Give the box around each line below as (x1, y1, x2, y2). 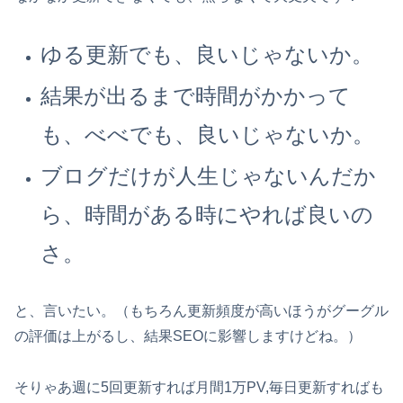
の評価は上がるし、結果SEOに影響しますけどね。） (14, 328, 362, 345)
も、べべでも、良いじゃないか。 (40, 122, 375, 148)
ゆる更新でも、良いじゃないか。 (40, 42, 374, 67)
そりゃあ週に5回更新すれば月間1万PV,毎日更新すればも (14, 379, 384, 395)
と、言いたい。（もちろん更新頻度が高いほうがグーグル (14, 303, 389, 319)
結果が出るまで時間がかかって (40, 84, 352, 109)
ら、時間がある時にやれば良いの (40, 202, 374, 228)
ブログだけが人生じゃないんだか (40, 164, 377, 189)
